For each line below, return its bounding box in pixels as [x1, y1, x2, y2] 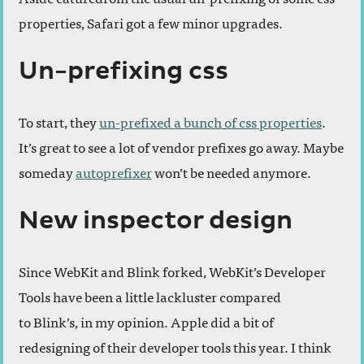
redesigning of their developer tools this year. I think [19, 336, 331, 358]
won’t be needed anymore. [152, 161, 311, 184]
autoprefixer [76, 161, 152, 184]
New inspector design [19, 206, 292, 236]
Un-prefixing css [19, 57, 228, 87]
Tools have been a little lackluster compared [19, 285, 281, 308]
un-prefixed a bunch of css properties [99, 110, 322, 133]
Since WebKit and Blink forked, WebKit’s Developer [19, 260, 326, 283]
